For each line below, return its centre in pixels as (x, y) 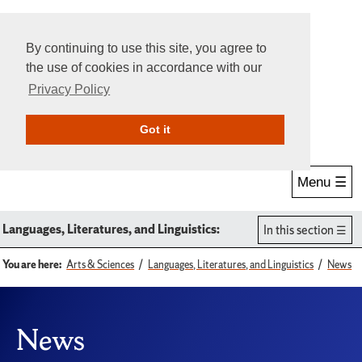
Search (69, 124)
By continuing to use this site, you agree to (146, 48)
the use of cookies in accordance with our (144, 67)
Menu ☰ (322, 182)
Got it (155, 130)
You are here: (32, 264)
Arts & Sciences (101, 264)
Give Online (181, 124)
